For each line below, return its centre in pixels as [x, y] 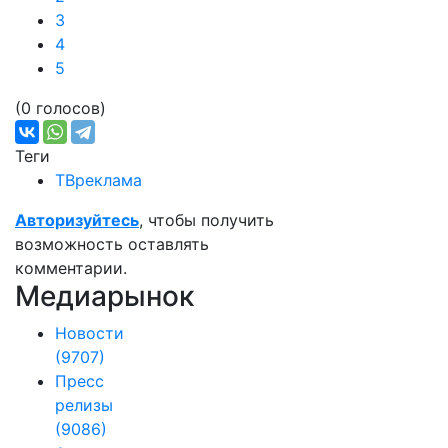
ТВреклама [98, 180]
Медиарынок [104, 296]
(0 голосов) [60, 108]
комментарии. [71, 268]
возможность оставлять [112, 244]
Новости [89, 333]
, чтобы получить [206, 220]
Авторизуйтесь [77, 220]
